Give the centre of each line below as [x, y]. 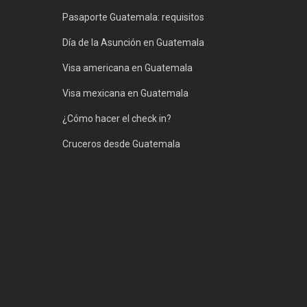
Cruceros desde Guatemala [121, 144]
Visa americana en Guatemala [127, 68]
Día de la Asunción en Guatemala [133, 42]
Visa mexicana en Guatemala [125, 93]
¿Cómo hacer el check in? [117, 119]
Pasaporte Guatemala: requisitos [133, 17]
